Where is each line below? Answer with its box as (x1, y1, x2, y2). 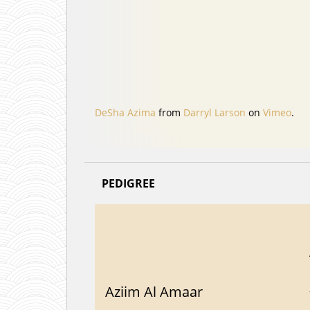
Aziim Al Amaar (105, 282, 203, 301)
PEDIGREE (102, 175, 155, 191)
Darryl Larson (183, 105, 246, 119)
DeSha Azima (95, 105, 156, 119)
